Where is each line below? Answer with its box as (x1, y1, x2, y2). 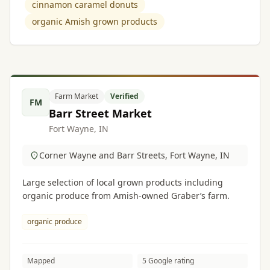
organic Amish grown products (32, 16, 157, 27)
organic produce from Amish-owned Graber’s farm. (22, 190, 230, 201)
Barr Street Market (49, 106, 152, 121)
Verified (110, 91, 139, 101)
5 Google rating (142, 256, 194, 266)
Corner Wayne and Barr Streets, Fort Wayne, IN (39, 149, 230, 161)
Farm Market (55, 91, 98, 101)
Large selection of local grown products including (22, 177, 223, 188)
